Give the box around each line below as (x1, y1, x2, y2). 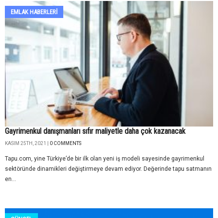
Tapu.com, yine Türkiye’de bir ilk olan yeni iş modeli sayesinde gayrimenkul (5, 155, 204, 163)
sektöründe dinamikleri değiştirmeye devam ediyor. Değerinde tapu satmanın (5, 165, 212, 173)
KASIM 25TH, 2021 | (5, 141, 50, 146)
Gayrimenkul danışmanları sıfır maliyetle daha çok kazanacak (5, 127, 185, 136)
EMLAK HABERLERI (11, 8, 57, 16)
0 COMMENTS (50, 141, 81, 146)
